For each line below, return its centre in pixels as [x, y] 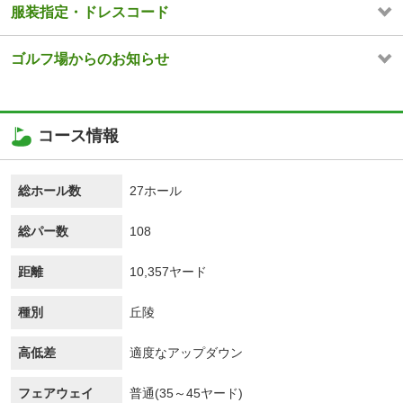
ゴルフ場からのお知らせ [90, 59]
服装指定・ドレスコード [90, 13]
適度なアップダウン [186, 353]
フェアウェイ [56, 394]
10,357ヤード [168, 272]
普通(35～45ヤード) [186, 394]
